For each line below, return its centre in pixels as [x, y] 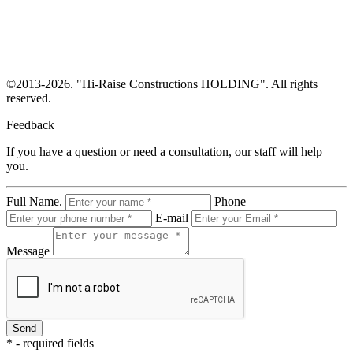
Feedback [30, 124]
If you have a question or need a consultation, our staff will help [164, 151]
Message [28, 251]
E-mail [172, 217]
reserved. [29, 98]
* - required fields [50, 343]
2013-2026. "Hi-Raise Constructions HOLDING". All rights [167, 84]
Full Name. [34, 201]
